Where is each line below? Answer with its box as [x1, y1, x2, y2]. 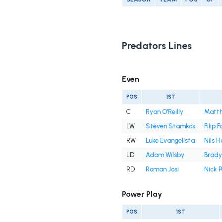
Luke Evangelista [145, 137, 195, 145]
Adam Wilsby [145, 151, 184, 159]
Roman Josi [145, 166, 179, 173]
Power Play [121, 189, 162, 199]
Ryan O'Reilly [145, 108, 183, 116]
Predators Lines [121, 40, 192, 52]
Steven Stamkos [145, 122, 195, 130]
